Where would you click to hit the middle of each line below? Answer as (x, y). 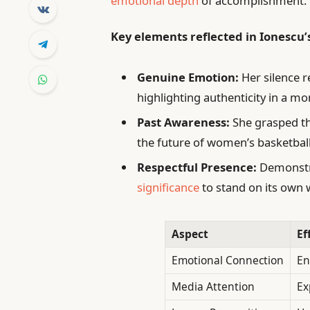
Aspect (190, 234)
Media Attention (213, 286)
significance (168, 188)
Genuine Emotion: (188, 77)
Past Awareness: (184, 122)
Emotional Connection (227, 260)
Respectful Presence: (197, 167)
